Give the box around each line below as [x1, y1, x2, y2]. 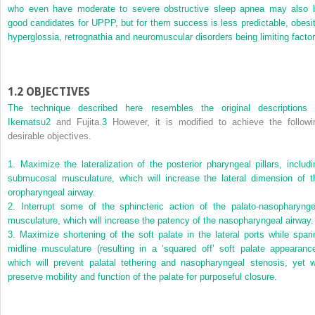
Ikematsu [8, 116, 46, 127]
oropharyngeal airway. [8, 186, 96, 198]
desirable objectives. [8, 130, 91, 141]
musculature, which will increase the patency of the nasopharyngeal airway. [8, 214, 314, 226]
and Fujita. [51, 116, 102, 127]
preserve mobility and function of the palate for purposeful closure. [8, 271, 277, 282]
